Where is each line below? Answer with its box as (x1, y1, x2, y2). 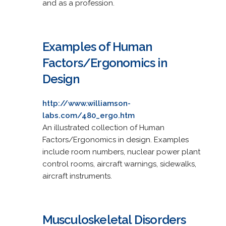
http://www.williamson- (42, 98, 131, 108)
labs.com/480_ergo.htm (42, 110, 135, 120)
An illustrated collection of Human (42, 123, 164, 132)
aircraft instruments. (42, 171, 112, 181)
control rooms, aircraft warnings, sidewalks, (42, 159, 196, 168)
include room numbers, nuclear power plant (42, 147, 200, 156)
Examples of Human (42, 39, 152, 54)
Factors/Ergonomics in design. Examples (42, 135, 189, 144)
